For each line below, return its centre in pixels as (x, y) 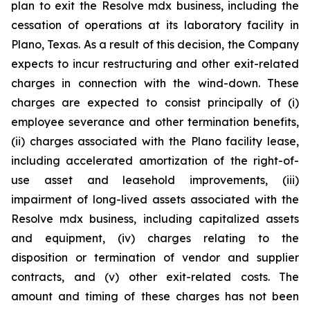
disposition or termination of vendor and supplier (155, 257)
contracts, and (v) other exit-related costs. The (155, 276)
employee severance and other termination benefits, (155, 121)
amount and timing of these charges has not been (155, 296)
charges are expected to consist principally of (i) (155, 102)
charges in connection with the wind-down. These (155, 83)
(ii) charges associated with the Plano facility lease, (155, 141)
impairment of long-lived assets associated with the (155, 199)
